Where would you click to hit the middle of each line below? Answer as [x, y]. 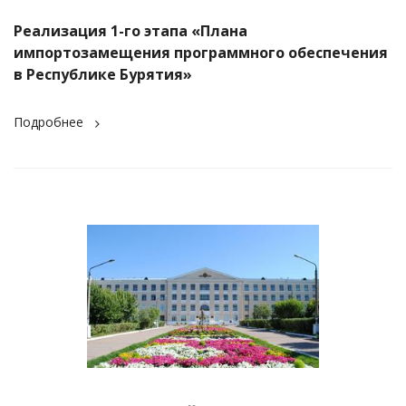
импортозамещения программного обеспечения [201, 53]
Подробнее [48, 122]
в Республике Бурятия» [103, 75]
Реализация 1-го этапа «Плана [130, 31]
